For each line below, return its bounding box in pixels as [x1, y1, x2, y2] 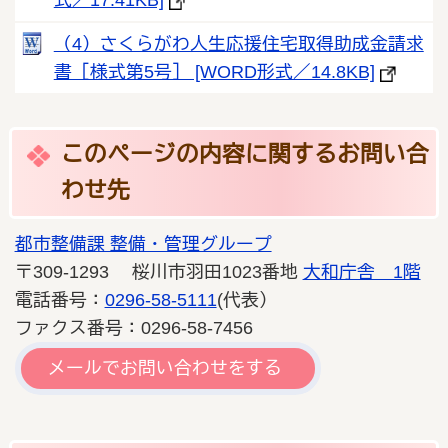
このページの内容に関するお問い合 [61, 141, 430, 167]
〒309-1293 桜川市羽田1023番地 [14, 261, 303, 282]
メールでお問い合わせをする [48, 358, 283, 379]
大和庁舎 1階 [302, 261, 421, 282]
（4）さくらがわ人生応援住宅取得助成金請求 [53, 34, 424, 55]
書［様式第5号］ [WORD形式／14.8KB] [53, 62, 375, 83]
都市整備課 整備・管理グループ [14, 233, 272, 254]
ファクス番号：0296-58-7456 [14, 317, 253, 338]
